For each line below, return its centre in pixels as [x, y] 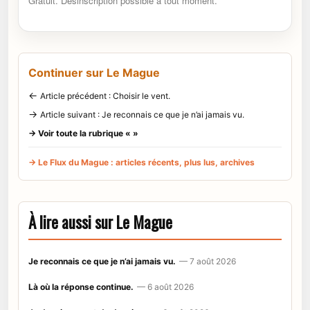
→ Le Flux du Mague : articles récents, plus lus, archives [142, 162]
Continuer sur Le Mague [94, 72]
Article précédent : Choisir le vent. [105, 95]
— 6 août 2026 [165, 286]
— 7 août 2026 [208, 261]
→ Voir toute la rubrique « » [83, 133]
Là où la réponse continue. [81, 286]
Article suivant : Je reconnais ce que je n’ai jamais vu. [142, 114]
